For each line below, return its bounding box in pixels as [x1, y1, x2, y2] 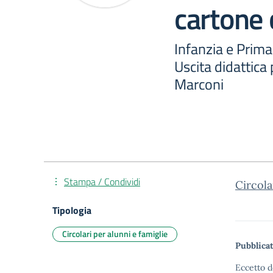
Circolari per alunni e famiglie [62, 227, 168, 240]
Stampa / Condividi [64, 174, 140, 189]
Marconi [174, 73, 224, 95]
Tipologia [52, 203, 91, 218]
